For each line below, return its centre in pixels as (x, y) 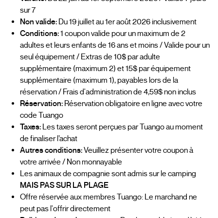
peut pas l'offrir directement (65, 209)
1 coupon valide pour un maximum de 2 (122, 34)
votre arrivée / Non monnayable (71, 162)
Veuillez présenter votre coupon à (138, 151)
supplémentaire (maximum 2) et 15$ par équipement (105, 69)
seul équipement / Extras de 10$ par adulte (90, 57)
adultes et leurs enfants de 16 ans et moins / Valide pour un (115, 45)
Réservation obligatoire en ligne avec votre (133, 104)
